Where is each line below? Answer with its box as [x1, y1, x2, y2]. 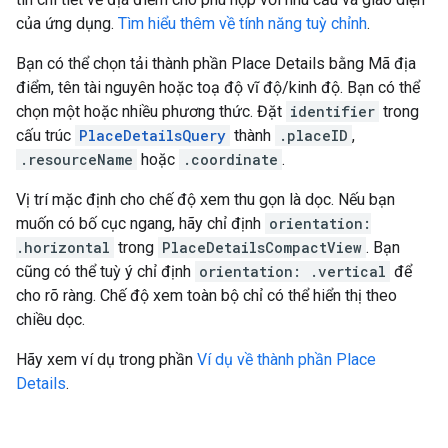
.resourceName [20, 149, 133, 169]
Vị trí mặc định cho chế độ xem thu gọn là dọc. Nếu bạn [16, 189, 395, 209]
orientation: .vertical [199, 261, 386, 281]
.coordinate [183, 149, 278, 169]
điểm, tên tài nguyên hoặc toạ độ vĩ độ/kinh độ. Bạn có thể [16, 77, 420, 97]
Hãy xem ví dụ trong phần [16, 349, 197, 369]
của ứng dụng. [16, 13, 118, 33]
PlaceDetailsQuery [79, 125, 226, 145]
